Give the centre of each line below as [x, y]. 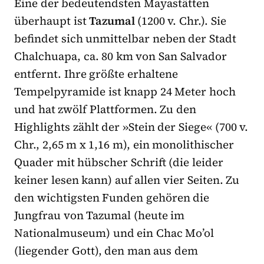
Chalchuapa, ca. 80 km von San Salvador [121, 56]
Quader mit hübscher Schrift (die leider [119, 162]
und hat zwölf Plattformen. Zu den [105, 109]
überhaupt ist [52, 20]
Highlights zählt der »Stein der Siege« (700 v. [131, 126]
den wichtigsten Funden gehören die [112, 197]
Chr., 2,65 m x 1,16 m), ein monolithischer [124, 144]
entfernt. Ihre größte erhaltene [96, 73]
